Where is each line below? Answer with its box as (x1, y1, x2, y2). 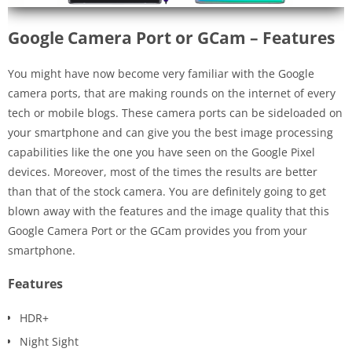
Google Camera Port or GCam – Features (8, 27, 335, 49)
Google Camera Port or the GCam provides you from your (8, 223, 307, 239)
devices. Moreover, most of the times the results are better (8, 164, 317, 180)
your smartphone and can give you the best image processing (8, 125, 333, 141)
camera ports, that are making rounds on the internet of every (8, 86, 335, 101)
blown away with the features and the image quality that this (8, 203, 329, 219)
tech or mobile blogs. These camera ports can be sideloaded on (8, 105, 343, 121)
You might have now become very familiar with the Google (8, 66, 314, 82)
